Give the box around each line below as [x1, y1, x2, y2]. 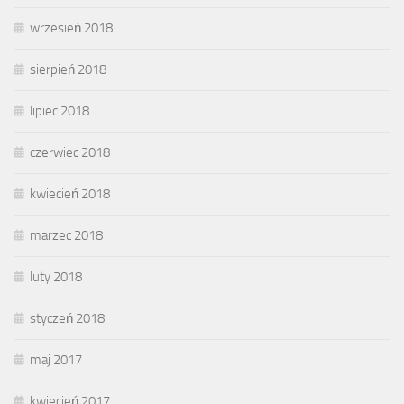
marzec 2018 [30, 226, 103, 243]
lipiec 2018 [30, 102, 89, 119]
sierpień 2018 [30, 60, 106, 78]
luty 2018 [30, 268, 82, 285]
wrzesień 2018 [30, 19, 113, 36]
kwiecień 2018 [30, 185, 110, 202]
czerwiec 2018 [30, 143, 110, 161]
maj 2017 [30, 351, 82, 368]
